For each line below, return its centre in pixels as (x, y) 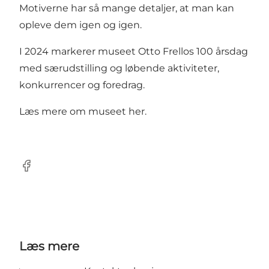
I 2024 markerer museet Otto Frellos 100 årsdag (134, 52)
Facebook (42, 172)
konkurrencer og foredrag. (82, 85)
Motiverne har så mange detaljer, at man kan (127, 8)
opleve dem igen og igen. (80, 25)
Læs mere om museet (74, 112)
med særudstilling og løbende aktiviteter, (119, 68)
